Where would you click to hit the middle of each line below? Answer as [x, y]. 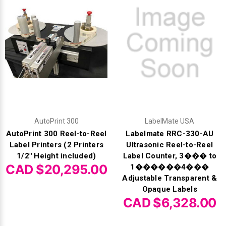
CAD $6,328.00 [169, 203]
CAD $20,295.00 [56, 170]
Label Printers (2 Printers [56, 145]
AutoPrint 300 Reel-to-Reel [56, 134]
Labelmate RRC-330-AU [170, 134]
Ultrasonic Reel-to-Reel [170, 145]
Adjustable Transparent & [170, 178]
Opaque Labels [169, 189]
